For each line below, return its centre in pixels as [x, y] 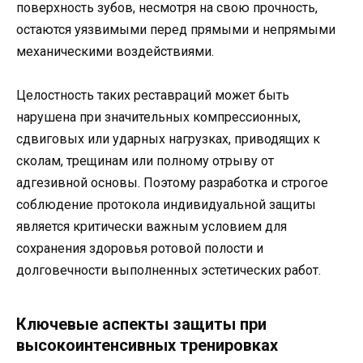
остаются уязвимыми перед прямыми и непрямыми [176, 30]
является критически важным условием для [152, 227]
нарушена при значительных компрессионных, [158, 117]
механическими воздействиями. [115, 52]
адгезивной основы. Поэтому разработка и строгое [172, 183]
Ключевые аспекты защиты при [141, 325]
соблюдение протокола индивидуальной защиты [166, 205]
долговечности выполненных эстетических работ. [169, 271]
